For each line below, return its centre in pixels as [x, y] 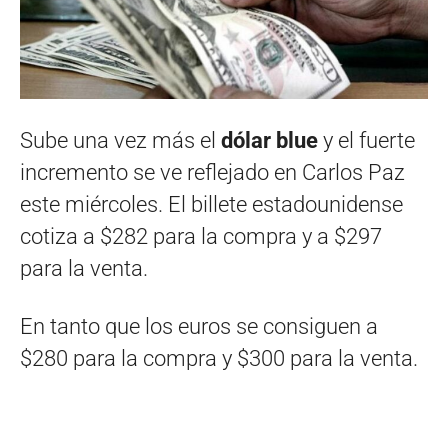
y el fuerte [366, 141]
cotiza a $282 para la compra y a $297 [201, 237]
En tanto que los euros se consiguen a [199, 327]
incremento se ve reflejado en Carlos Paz [212, 173]
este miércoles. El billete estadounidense [211, 205]
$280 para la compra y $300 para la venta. [219, 359]
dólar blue [269, 141]
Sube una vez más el [120, 141]
